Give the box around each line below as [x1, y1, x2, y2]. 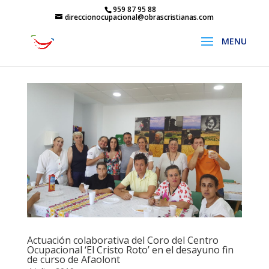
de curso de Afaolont [26, 253, 120, 266]
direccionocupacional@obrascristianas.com [64, 12, 214, 22]
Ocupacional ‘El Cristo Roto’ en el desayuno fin [26, 243, 234, 256]
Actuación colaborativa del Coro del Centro [26, 234, 219, 247]
